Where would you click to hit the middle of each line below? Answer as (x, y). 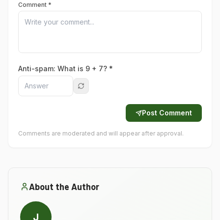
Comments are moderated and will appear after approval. (101, 133)
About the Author (64, 187)
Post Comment (167, 113)
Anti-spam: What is (52, 69)
